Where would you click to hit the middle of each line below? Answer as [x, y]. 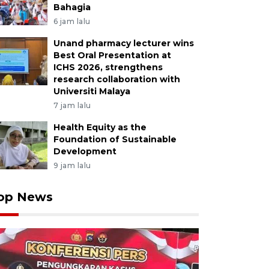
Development [85, 151]
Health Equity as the [100, 127]
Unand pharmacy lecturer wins [123, 43]
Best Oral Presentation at [112, 55]
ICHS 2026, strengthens [108, 67]
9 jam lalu [72, 165]
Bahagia [72, 7]
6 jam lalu [72, 21]
